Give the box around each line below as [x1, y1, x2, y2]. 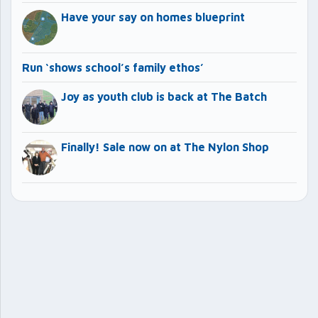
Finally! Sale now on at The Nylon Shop [61, 140, 269, 153]
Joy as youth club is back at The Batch [61, 89, 267, 103]
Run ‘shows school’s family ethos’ [22, 60, 204, 74]
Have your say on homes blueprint [61, 10, 245, 23]
